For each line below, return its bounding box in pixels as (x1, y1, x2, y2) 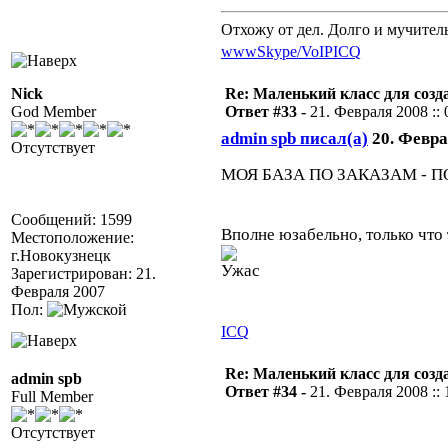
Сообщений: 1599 (11, 211, 132, 228)
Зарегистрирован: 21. (11, 265, 156, 282)
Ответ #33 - (225, 103, 310, 120)
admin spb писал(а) (221, 129, 368, 148)
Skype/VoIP (257, 43, 333, 60)
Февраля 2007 (11, 283, 105, 300)
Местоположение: (11, 229, 134, 246)
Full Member (11, 388, 93, 405)
